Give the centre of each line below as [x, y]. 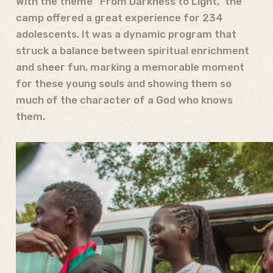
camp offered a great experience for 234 [119, 17]
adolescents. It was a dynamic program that [126, 34]
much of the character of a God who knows [124, 100]
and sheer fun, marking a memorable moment [130, 67]
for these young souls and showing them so [124, 83]
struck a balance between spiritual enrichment [133, 50]
